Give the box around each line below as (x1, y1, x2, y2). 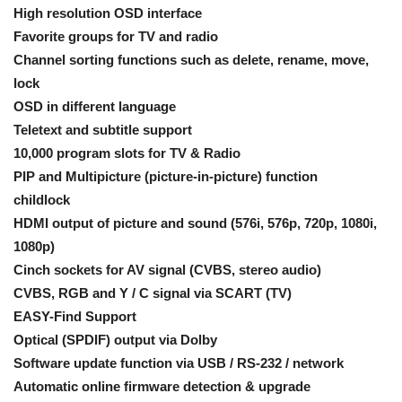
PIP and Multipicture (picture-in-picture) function (13, 169, 318, 184)
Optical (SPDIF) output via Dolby (13, 332, 217, 347)
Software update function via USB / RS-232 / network (13, 355, 344, 371)
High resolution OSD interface (13, 5, 202, 21)
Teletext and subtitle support (13, 122, 192, 137)
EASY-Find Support (13, 309, 136, 324)
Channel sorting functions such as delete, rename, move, (13, 52, 369, 67)
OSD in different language (13, 99, 176, 114)
